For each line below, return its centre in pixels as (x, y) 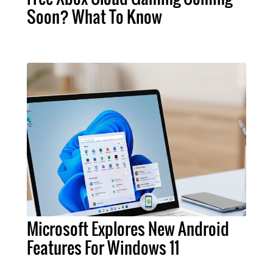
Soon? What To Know (94, 17)
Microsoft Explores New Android (128, 229)
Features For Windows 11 (103, 248)
